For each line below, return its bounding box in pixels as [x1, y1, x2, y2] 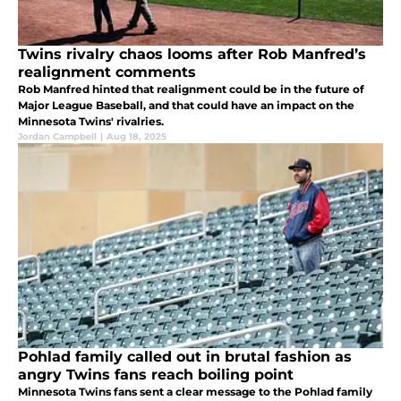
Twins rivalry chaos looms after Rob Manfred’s [18, 45, 366, 63]
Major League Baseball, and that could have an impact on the [18, 98, 354, 112]
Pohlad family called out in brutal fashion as [18, 347, 352, 365]
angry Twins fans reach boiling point [18, 365, 294, 383]
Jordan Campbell [18, 130, 97, 142]
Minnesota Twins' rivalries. [18, 114, 164, 128]
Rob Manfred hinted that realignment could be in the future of [18, 81, 364, 96]
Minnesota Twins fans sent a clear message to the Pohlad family [18, 384, 372, 398]
